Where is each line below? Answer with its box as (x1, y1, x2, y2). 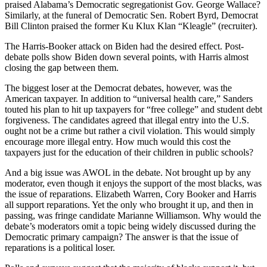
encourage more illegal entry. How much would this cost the (5, 136, 231, 147)
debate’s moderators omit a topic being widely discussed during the (5, 221, 256, 231)
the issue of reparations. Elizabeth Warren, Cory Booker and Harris (5, 188, 256, 199)
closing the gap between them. (5, 62, 119, 73)
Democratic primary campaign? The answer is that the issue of (5, 231, 238, 242)
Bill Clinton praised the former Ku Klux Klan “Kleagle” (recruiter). (5, 20, 257, 31)
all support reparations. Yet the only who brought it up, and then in (5, 199, 253, 210)
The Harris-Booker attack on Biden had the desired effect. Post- (5, 41, 244, 51)
